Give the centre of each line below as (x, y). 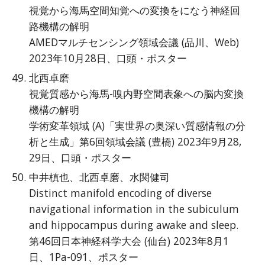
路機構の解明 (59, 26)
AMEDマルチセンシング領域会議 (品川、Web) (134, 42)
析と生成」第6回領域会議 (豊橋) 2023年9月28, (135, 141)
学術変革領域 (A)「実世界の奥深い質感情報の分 (138, 125)
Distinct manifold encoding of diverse (121, 193)
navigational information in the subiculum (134, 209)
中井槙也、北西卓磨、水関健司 (100, 177)
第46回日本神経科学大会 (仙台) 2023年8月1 (129, 241)
